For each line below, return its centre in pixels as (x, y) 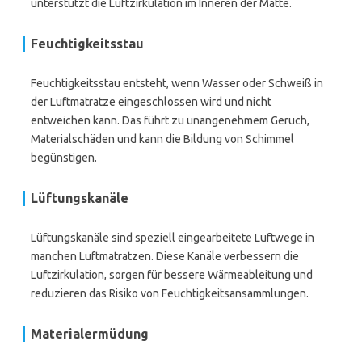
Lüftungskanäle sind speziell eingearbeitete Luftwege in (173, 238)
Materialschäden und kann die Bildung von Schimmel (162, 139)
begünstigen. (64, 158)
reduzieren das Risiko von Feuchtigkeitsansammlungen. (170, 293)
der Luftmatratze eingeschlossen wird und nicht (151, 102)
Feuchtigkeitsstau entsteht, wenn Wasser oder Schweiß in (177, 83)
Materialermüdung (90, 334)
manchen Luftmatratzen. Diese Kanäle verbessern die (165, 256)
